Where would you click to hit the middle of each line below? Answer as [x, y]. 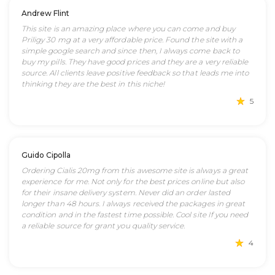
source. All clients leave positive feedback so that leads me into [135, 73]
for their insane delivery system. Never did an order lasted [126, 192]
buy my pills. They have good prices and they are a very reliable [135, 62]
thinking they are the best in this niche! [93, 84]
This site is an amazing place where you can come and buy [128, 29]
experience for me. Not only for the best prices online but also [133, 181]
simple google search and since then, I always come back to [130, 51]
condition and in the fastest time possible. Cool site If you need [135, 215]
